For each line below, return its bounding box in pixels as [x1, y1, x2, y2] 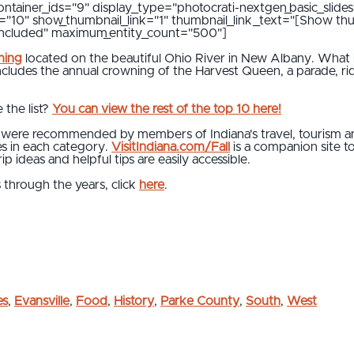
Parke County [160, 294, 239, 307]
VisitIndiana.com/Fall [111, 140, 230, 153]
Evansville [14, 294, 70, 307]
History [114, 294, 154, 307]
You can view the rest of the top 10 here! [52, 102, 281, 115]
